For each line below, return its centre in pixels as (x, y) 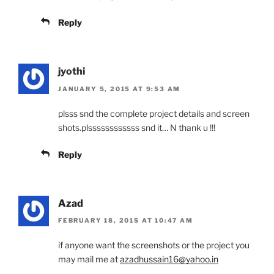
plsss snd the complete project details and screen (154, 113)
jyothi (72, 72)
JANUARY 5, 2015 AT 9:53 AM (120, 88)
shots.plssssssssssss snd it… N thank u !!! (137, 127)
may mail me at (89, 259)
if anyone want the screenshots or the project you (154, 245)
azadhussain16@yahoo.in (169, 259)
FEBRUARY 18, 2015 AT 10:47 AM (126, 220)
